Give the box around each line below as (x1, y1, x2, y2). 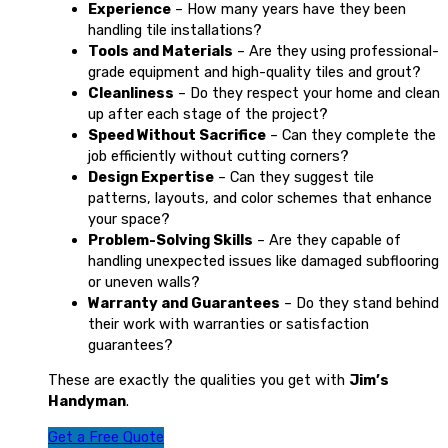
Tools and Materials (88, 41, 233, 60)
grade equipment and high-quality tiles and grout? (88, 62, 421, 81)
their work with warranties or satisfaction (88, 314, 369, 333)
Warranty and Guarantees (88, 293, 280, 312)
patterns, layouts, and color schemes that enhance (88, 188, 432, 207)
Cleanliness (88, 83, 174, 102)
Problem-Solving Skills (88, 230, 253, 249)
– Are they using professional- (233, 41, 439, 60)
